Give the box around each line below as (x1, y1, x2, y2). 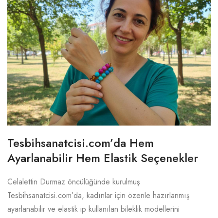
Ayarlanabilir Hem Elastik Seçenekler (7, 149, 198, 166)
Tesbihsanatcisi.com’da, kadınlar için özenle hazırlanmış (7, 189, 189, 201)
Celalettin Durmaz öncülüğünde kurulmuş (7, 176, 140, 187)
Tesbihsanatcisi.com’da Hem (7, 134, 154, 151)
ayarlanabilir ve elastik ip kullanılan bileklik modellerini (7, 203, 180, 215)
